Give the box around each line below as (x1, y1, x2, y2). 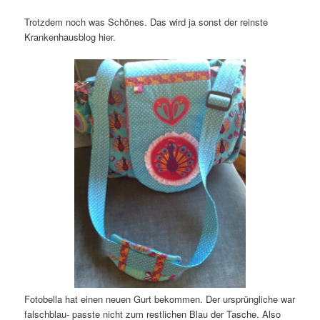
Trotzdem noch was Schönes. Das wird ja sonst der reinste (24, 14, 269, 29)
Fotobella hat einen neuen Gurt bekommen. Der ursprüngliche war (24, 291, 296, 306)
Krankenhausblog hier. (24, 29, 116, 44)
